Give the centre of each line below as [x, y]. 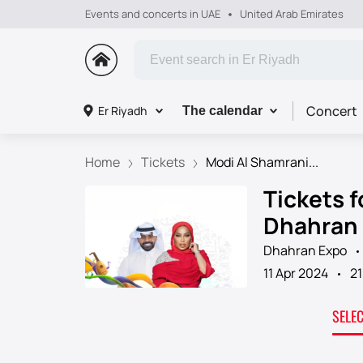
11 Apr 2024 [295, 273]
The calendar [222, 111]
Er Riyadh [122, 111]
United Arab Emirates [291, 14]
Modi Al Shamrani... [262, 162]
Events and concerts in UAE [152, 14]
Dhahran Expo [305, 250]
